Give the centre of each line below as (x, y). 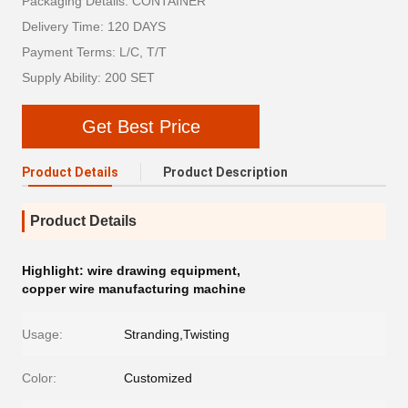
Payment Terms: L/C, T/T (94, 52)
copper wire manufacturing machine (134, 289)
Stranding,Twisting (177, 334)
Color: (39, 378)
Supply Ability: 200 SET (88, 77)
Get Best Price (141, 126)
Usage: (42, 334)
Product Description (225, 172)
